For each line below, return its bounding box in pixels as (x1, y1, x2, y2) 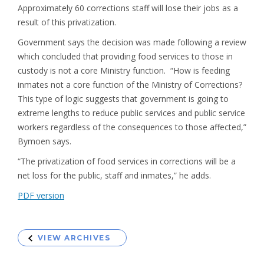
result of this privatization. (18, 16, 116, 28)
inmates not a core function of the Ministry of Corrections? (18, 79, 245, 90)
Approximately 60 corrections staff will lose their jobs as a (18, 2, 238, 14)
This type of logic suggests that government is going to (18, 93, 229, 104)
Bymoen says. (18, 136, 71, 147)
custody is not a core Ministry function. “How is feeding (18, 65, 230, 76)
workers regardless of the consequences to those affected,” (18, 121, 246, 133)
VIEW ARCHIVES (32, 233, 111, 242)
